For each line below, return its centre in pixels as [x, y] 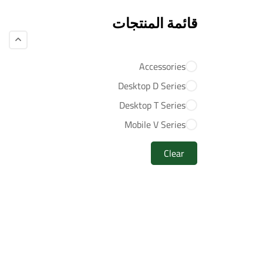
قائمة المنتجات [155, 23]
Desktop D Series [152, 85]
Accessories [162, 66]
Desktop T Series [152, 105]
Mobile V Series [155, 124]
